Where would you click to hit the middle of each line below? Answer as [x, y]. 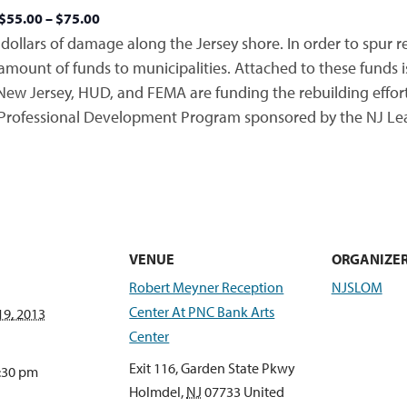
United [264, 392]
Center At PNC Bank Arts [202, 312]
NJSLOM [357, 287]
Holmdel [155, 392]
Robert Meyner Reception [207, 287]
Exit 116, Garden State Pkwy [213, 368]
